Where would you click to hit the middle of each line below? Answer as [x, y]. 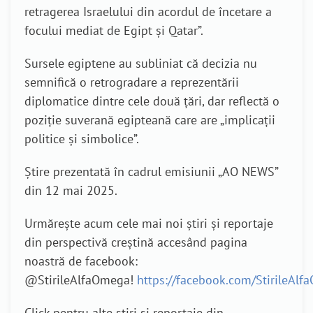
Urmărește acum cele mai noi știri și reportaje [149, 223]
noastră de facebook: [81, 261]
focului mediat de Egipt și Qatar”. [114, 30]
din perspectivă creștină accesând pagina [136, 242]
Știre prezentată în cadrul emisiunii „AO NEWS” [151, 172]
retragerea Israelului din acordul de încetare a [148, 12]
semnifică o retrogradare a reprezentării [132, 82]
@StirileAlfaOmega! [81, 280]
